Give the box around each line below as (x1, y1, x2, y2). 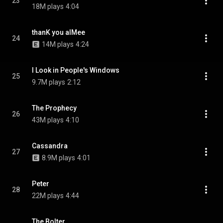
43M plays (32, 116, 64, 124)
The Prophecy (32, 104, 77, 112)
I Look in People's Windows (32, 66, 119, 74)
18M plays (32, 2, 64, 10)
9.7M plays (32, 78, 65, 86)
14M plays (42, 40, 74, 48)
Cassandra (32, 142, 68, 150)
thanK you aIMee (32, 28, 85, 36)
